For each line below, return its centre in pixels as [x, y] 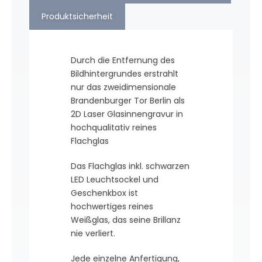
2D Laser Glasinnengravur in [127, 114]
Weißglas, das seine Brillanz [125, 220]
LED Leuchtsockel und [114, 179]
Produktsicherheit [77, 16]
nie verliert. [93, 233]
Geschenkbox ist [104, 193]
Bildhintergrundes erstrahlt [124, 73]
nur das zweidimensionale [123, 87]
